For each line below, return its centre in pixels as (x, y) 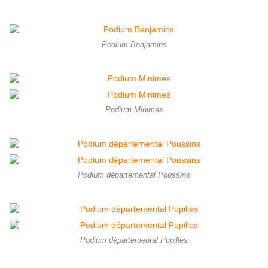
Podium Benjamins (134, 45)
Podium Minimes (134, 110)
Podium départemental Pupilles (134, 241)
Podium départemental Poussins (134, 176)
